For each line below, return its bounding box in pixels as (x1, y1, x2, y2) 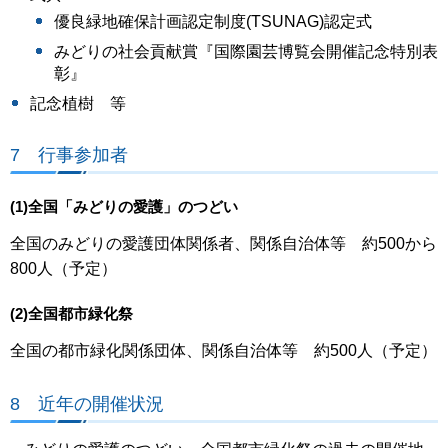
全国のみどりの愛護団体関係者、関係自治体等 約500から (10, 235, 437, 253)
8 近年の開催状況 (10, 392, 164, 414)
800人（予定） (10, 260, 117, 278)
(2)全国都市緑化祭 (10, 306, 133, 323)
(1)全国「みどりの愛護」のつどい (10, 199, 238, 216)
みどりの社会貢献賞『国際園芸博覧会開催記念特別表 (54, 42, 438, 60)
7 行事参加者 (10, 143, 128, 165)
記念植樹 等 (30, 94, 126, 112)
